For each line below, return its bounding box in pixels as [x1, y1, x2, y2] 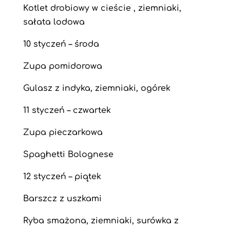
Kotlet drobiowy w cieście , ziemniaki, [23, 4, 181, 13]
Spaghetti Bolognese [23, 150, 113, 159]
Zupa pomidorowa [23, 62, 102, 71]
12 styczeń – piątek [23, 172, 101, 181]
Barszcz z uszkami [23, 194, 102, 203]
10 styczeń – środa [23, 40, 99, 49]
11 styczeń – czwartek [23, 106, 111, 115]
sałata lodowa [23, 17, 85, 27]
